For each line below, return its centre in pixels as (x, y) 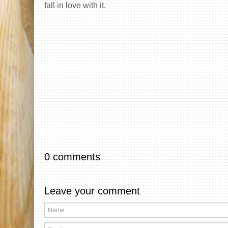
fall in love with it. (75, 6)
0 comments (72, 157)
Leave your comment (92, 191)
